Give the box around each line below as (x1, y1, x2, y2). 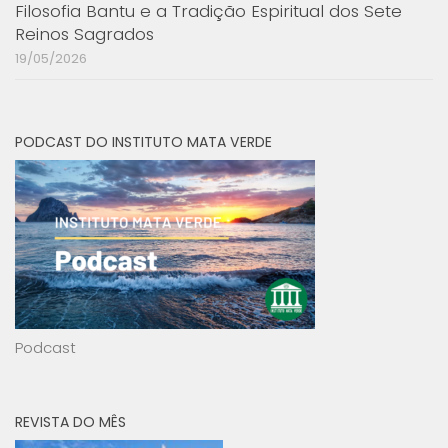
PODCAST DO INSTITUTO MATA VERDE (15, 131, 272, 152)
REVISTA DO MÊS (15, 411, 126, 432)
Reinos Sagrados (15, 21, 154, 46)
